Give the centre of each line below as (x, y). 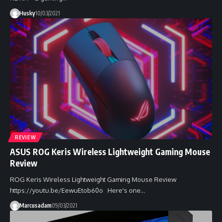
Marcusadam (35, 206)
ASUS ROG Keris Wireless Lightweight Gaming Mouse (110, 152)
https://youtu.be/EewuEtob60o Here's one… (78, 191)
